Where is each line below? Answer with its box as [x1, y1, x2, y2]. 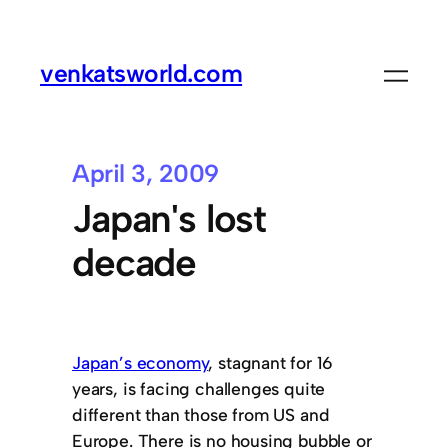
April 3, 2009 [72, 158, 219, 189]
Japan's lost [72, 194, 267, 242]
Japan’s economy [72, 352, 209, 374]
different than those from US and [72, 404, 330, 426]
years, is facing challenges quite [72, 378, 326, 400]
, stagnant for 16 [208, 352, 333, 374]
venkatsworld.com [40, 57, 243, 88]
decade [72, 238, 197, 286]
